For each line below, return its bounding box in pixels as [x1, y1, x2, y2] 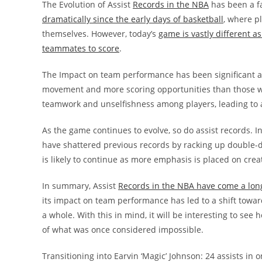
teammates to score [42, 42, 119, 54]
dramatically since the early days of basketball [42, 13, 223, 25]
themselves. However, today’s [42, 27, 158, 39]
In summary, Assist [42, 180, 118, 191]
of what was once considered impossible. [42, 223, 204, 235]
